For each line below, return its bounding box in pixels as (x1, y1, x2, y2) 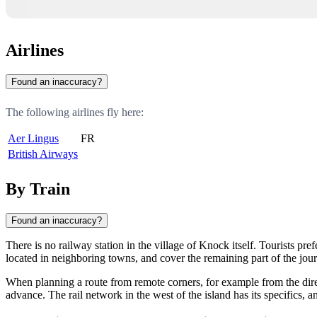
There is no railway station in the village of (6, 238, 199, 251)
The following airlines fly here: (6, 105, 144, 118)
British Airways (8, 147, 78, 160)
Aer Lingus (8, 132, 59, 144)
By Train (6, 179, 70, 198)
